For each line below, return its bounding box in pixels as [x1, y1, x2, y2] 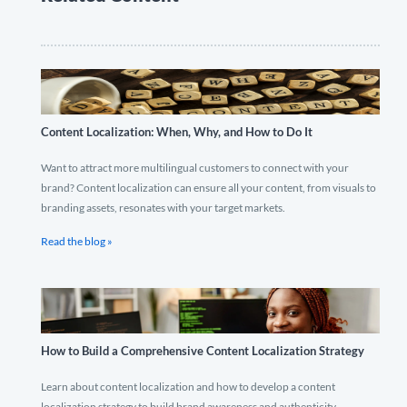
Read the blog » [41, 234, 113, 248]
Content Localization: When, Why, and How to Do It [41, 124, 313, 139]
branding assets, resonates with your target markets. [41, 201, 285, 214]
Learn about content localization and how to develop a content [41, 380, 335, 393]
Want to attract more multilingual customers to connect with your [41, 161, 349, 174]
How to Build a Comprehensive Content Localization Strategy [41, 343, 364, 358]
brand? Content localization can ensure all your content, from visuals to [41, 181, 376, 194]
